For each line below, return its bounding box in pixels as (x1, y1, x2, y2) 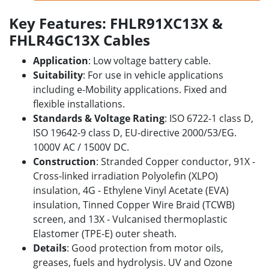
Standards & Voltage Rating (33, 112, 165, 125)
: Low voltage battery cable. (88, 54, 211, 67)
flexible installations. (33, 97, 125, 110)
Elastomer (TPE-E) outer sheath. (33, 227, 177, 240)
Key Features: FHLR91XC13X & (9, 13, 223, 33)
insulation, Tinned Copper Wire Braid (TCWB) (33, 198, 235, 211)
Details (33, 241, 67, 255)
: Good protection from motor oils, (67, 241, 223, 255)
